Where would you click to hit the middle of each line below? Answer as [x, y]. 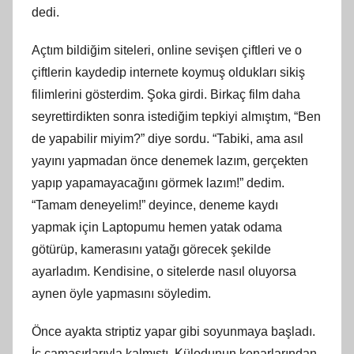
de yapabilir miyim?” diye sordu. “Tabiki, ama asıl [168, 138]
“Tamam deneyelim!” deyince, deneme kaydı [155, 205]
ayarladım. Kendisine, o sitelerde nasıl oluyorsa [164, 271]
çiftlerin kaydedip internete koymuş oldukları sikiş [168, 72]
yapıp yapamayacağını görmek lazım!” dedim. [158, 183]
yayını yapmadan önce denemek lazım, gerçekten [170, 160]
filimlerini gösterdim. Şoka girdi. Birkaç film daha [166, 94]
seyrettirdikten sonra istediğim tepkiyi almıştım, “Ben [176, 116]
